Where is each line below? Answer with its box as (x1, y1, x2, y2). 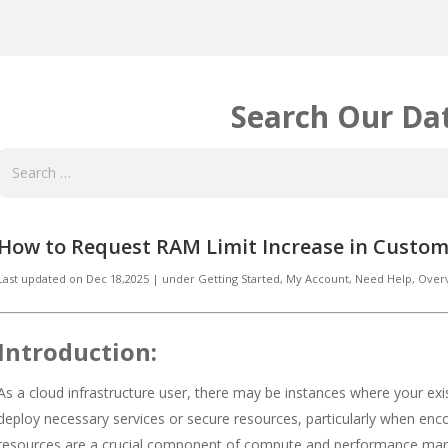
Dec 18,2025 (86, 271, 152, 287)
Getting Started (198, 271, 280, 287)
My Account (286, 271, 349, 287)
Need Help (355, 271, 412, 287)
